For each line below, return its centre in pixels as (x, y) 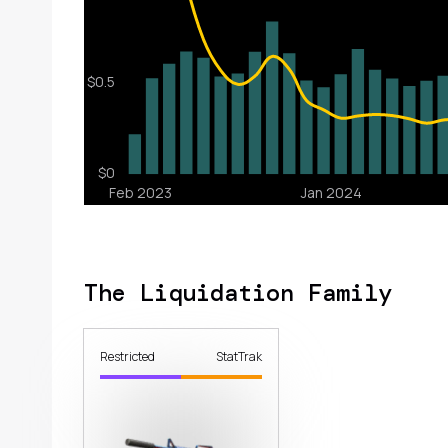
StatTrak (239, 356)
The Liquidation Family (238, 292)
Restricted (127, 356)
